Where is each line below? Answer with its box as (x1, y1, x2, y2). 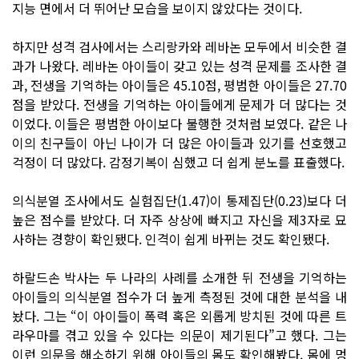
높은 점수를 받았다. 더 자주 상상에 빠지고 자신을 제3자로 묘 (12, 209, 347, 229)
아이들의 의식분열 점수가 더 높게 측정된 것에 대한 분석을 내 (12, 286, 347, 306)
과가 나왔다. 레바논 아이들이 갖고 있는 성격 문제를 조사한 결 (12, 55, 347, 75)
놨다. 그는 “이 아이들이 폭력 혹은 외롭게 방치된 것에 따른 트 (12, 305, 347, 325)
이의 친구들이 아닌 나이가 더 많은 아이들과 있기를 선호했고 (12, 132, 347, 152)
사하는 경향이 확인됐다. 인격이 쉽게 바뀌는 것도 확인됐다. (12, 228, 329, 248)
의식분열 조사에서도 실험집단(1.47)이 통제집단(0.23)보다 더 (12, 190, 347, 210)
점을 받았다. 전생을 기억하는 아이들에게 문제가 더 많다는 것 (12, 94, 347, 114)
